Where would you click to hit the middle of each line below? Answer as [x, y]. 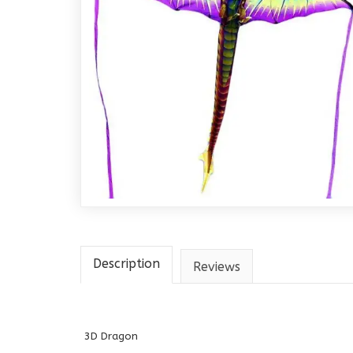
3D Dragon [111, 336]
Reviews [217, 267]
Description [126, 264]
